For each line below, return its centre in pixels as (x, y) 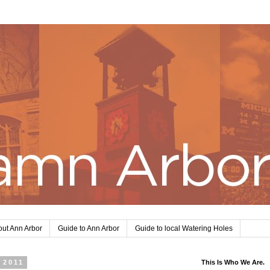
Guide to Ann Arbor (89, 229)
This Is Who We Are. (233, 262)
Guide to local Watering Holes (184, 229)
